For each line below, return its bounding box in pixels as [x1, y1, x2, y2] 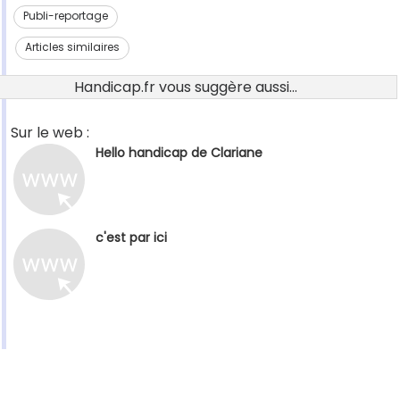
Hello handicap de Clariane [96, 144, 262, 162]
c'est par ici [96, 229, 167, 247]
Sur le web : [11, 122, 89, 144]
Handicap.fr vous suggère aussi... [74, 77, 297, 98]
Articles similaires [25, 39, 120, 55]
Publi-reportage [22, 8, 108, 24]
